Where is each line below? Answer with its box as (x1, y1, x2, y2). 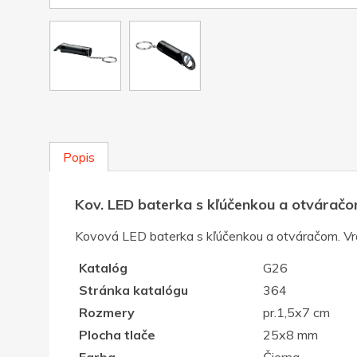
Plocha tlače (78, 327, 155, 343)
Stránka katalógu (78, 282, 188, 299)
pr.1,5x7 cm (262, 304, 330, 321)
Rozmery (78, 304, 135, 321)
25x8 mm (262, 327, 318, 343)
